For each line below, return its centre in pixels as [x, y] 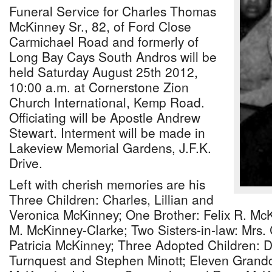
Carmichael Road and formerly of [104, 41]
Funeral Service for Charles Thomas [113, 11]
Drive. [26, 163]
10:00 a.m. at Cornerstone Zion [99, 87]
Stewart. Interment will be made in [107, 132]
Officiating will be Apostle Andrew [105, 117]
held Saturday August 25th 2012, [104, 72]
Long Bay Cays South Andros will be [113, 56]
